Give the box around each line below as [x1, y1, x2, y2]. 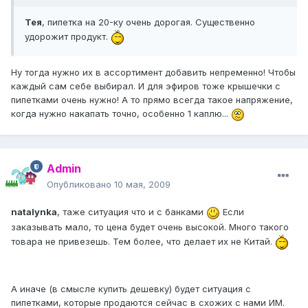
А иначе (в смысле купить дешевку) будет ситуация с [11, 283, 251, 294]
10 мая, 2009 [114, 179, 170, 190]
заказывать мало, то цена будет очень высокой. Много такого [11, 221, 289, 232]
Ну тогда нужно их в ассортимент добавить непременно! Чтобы [11, 67, 296, 78]
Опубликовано [47, 179, 114, 190]
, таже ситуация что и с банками [57, 206, 206, 218]
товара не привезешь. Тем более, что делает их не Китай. [11, 235, 275, 247]
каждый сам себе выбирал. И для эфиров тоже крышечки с [11, 80, 280, 92]
